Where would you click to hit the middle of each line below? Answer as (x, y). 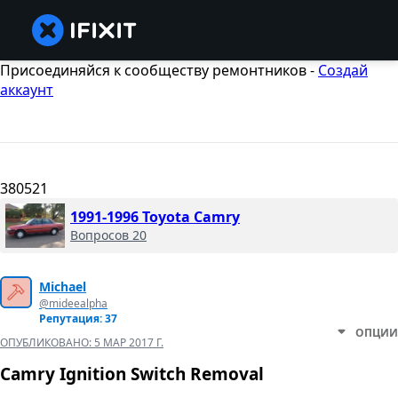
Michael (63, 287)
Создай (343, 70)
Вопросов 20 (108, 235)
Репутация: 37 (78, 319)
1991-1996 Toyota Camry (155, 217)
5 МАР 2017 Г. (129, 343)
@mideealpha (73, 304)
